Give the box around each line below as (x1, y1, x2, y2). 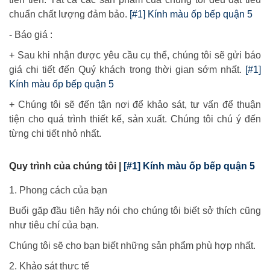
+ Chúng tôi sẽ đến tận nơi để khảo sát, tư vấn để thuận (9, 99, 261, 110)
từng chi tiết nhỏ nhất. (9, 128, 101, 139)
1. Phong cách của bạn (9, 185, 107, 196)
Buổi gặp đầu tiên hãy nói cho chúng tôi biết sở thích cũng (9, 206, 261, 216)
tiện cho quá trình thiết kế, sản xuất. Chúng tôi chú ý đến (9, 114, 261, 125)
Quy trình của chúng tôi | (9, 161, 124, 172)
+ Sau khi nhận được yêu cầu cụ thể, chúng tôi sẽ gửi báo (9, 50, 261, 61)
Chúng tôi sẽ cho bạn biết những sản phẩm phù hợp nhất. (9, 240, 256, 251)
